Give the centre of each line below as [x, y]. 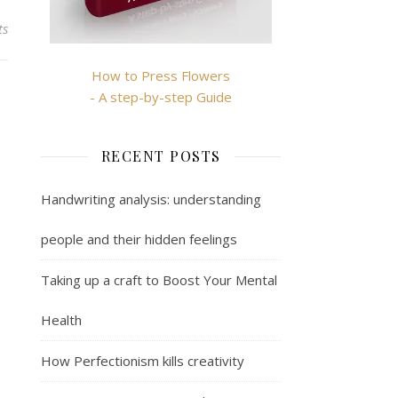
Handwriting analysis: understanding [151, 199]
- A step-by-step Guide [161, 97]
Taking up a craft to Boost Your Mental [159, 280]
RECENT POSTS [161, 156]
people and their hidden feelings [139, 239]
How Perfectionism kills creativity [143, 361]
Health [61, 320]
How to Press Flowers [161, 76]
